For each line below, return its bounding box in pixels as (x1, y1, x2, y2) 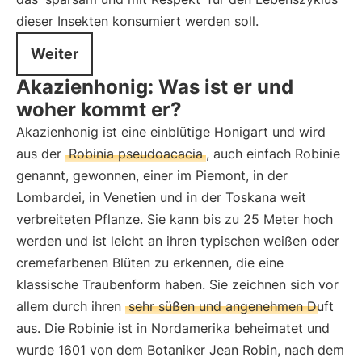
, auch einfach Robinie (206, 145, 340, 162)
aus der (16, 145, 65, 162)
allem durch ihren (16, 298, 125, 314)
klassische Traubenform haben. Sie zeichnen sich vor (16, 276, 339, 293)
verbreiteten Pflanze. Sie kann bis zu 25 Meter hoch (16, 211, 333, 227)
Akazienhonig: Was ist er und (16, 75, 293, 99)
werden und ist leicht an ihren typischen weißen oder (16, 233, 339, 249)
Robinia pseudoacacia (69, 145, 203, 162)
